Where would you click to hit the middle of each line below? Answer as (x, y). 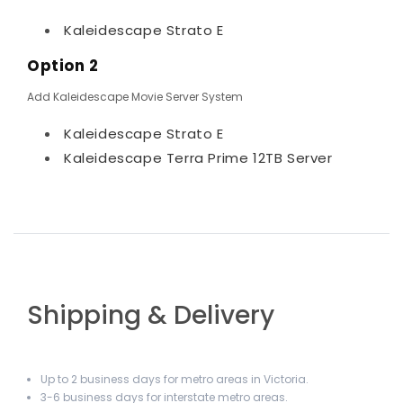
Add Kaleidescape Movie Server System (135, 96)
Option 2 (65, 65)
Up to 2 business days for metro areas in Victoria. (175, 379)
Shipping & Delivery (151, 315)
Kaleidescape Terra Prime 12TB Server (198, 157)
